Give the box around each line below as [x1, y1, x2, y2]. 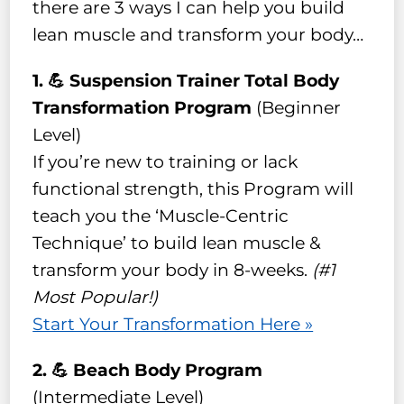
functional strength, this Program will [32, 178, 354, 199]
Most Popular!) [32, 286, 159, 308]
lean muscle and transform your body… [32, 23, 364, 45]
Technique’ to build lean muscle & [32, 232, 322, 253]
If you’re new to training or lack [32, 151, 298, 172]
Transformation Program [32, 96, 252, 118]
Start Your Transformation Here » [32, 313, 314, 335]
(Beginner [252, 96, 342, 118]
